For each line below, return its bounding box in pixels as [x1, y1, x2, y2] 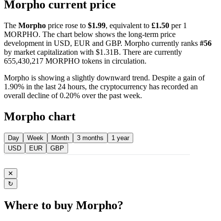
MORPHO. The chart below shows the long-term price [4, 30, 176, 38]
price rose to [46, 21, 88, 30]
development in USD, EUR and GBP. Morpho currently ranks [4, 38, 200, 47]
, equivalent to [106, 21, 151, 30]
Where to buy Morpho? [4, 199, 123, 212]
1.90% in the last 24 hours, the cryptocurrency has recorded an [4, 82, 198, 91]
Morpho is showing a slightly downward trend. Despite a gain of [4, 73, 205, 82]
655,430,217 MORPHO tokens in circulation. [4, 56, 147, 65]
